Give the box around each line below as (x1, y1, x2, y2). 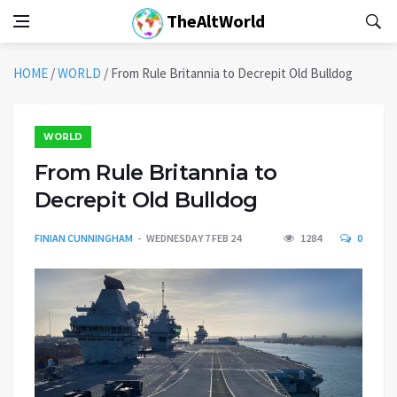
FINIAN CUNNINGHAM (35, 231, 133, 245)
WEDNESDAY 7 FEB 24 (146, 231, 241, 245)
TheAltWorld (163, 10, 265, 32)
